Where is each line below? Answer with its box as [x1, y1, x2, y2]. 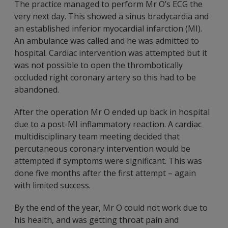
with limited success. [14, 180, 91, 191]
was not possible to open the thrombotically [14, 60, 183, 71]
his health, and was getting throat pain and [14, 214, 179, 225]
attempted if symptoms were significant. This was [14, 155, 202, 166]
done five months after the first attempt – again [14, 167, 196, 179]
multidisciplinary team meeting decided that [14, 131, 180, 142]
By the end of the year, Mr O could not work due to [14, 202, 208, 213]
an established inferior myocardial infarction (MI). [14, 23, 202, 34]
